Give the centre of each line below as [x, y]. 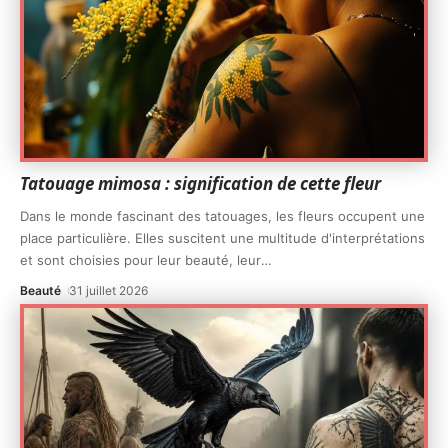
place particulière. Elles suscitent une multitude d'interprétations [222, 237]
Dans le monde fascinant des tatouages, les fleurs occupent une [222, 215]
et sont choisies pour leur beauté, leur [140, 259]
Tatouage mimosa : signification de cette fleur [200, 183]
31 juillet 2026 [109, 290]
